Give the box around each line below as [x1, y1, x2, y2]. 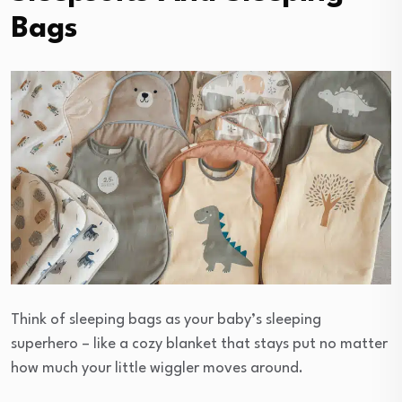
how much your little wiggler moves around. [11, 360, 303, 376]
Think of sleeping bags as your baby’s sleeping [11, 311, 321, 328]
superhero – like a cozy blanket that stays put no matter [11, 336, 388, 352]
